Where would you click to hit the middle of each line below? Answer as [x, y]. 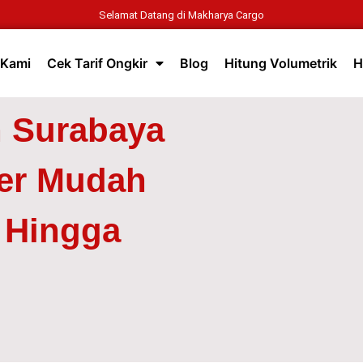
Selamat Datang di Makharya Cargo [181, 15]
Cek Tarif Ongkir [98, 64]
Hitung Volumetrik [281, 64]
